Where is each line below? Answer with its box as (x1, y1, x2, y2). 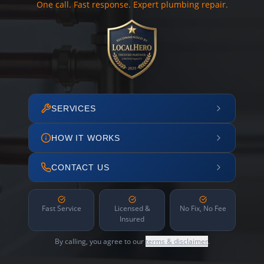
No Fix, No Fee (179, 203, 226, 213)
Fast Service (41, 203, 81, 213)
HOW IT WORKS (51, 133, 121, 143)
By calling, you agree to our (54, 236, 146, 246)
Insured (120, 214, 144, 224)
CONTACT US (51, 163, 110, 172)
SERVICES (51, 104, 96, 113)
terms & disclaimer (145, 236, 208, 246)
